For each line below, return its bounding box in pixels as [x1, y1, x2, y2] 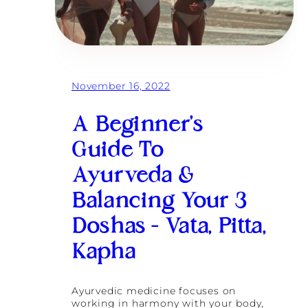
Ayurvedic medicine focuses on [71, 284, 236, 297]
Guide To [71, 139, 164, 164]
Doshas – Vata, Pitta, [71, 215, 266, 241]
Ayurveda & [71, 164, 194, 190]
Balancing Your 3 [71, 190, 247, 215]
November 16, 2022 [71, 79, 170, 92]
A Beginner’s [71, 113, 203, 139]
